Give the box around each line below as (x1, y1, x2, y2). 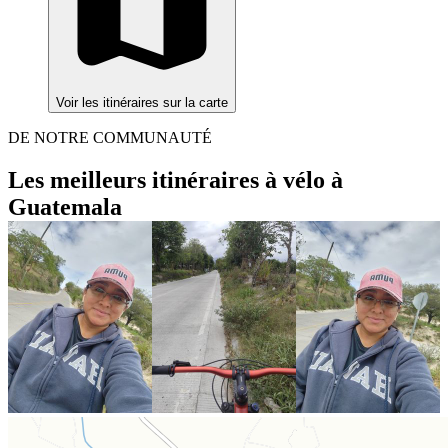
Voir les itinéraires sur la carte (56, 94, 228, 110)
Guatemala (8, 193, 122, 220)
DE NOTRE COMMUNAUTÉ (8, 128, 212, 146)
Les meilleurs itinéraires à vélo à (8, 166, 343, 193)
